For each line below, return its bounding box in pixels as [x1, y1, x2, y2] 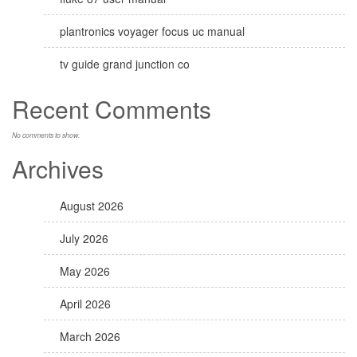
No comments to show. [12, 130, 80, 139]
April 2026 [60, 296, 111, 312]
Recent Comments [12, 92, 211, 126]
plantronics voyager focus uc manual [60, 23, 245, 39]
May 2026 [60, 263, 110, 279]
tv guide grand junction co [60, 56, 190, 72]
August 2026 [60, 198, 124, 214]
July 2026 [60, 230, 108, 246]
